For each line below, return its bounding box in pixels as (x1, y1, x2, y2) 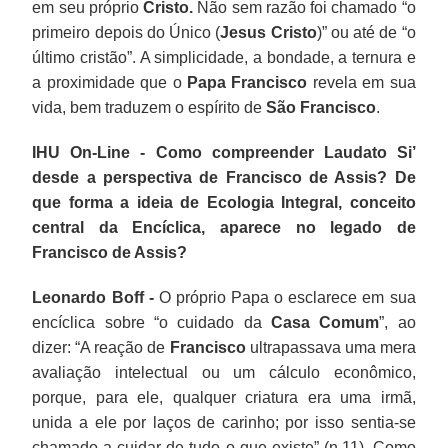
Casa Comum (270, 313, 380, 331)
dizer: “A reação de (32, 338, 170, 356)
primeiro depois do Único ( (32, 23, 221, 41)
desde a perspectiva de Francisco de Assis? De (32, 168, 416, 186)
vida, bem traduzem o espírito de (32, 98, 267, 116)
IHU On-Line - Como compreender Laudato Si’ (32, 143, 416, 161)
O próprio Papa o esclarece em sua (153, 288, 416, 306)
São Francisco (266, 98, 377, 116)
